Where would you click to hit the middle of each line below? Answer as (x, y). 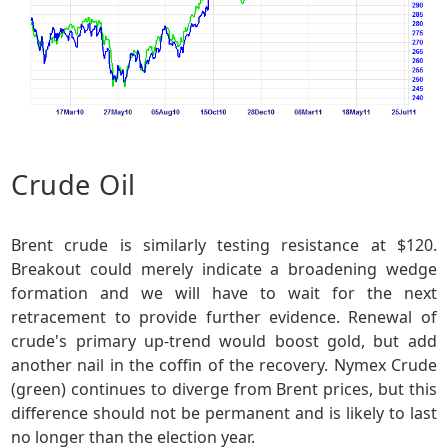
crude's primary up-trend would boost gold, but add (224, 341)
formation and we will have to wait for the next (224, 293)
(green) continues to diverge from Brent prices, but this (224, 389)
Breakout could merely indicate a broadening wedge (224, 269)
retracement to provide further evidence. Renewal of (224, 317)
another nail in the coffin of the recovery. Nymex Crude (224, 365)
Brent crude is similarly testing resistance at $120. (224, 245)
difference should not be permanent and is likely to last (224, 413)
